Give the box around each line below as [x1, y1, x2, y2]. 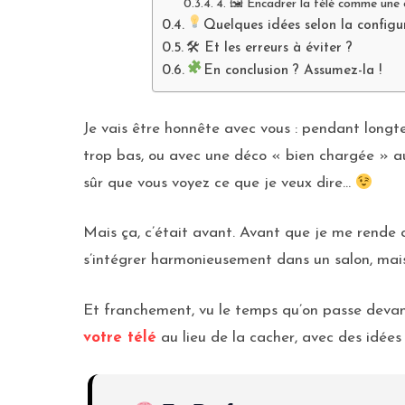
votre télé [83, 329, 156, 345]
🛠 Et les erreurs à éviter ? [186, 41, 353, 56]
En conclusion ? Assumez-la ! [202, 63, 381, 79]
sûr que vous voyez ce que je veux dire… [83, 174, 355, 191]
